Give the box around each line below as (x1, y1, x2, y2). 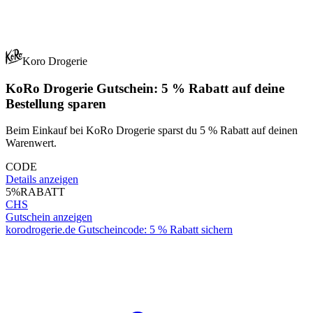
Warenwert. (6, 137, 57, 150)
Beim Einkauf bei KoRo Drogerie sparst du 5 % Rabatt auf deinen (6, 124, 298, 137)
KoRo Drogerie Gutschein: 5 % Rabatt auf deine (6, 80, 284, 96)
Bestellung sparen (6, 96, 106, 111)
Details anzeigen (6, 173, 78, 186)
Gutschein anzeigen (6, 211, 92, 224)
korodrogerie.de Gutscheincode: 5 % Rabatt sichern (6, 224, 233, 236)
